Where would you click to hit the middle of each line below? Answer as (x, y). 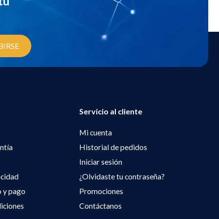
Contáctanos (100, 206)
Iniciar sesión (100, 162)
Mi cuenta (95, 132)
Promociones (101, 191)
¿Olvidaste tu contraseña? (122, 176)
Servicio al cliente (110, 111)
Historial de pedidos (113, 147)
